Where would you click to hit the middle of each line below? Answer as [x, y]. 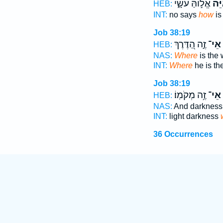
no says [183, 15]
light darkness [194, 116]
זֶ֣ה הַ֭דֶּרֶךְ [190, 44]
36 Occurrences [183, 134]
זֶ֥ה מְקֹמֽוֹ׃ [190, 95]
